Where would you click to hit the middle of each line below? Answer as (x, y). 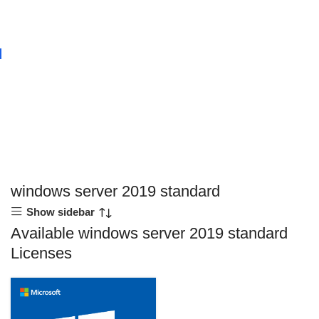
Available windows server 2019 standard (149, 233)
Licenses (41, 253)
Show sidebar (60, 211)
